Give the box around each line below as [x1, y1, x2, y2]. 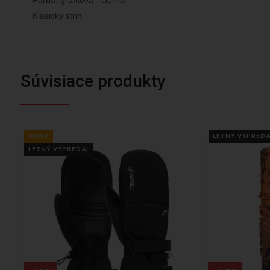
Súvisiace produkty [20, 71, 166, 91]
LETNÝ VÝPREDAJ [28, 145, 89, 154]
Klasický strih [32, 10, 82, 20]
